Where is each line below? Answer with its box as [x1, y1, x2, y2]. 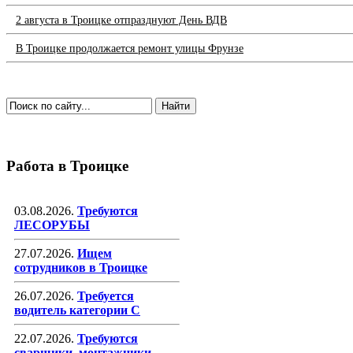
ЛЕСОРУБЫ [14, 217, 90, 232]
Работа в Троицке [6, 157, 128, 174]
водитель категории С [14, 303, 140, 317]
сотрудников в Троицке [14, 260, 147, 274]
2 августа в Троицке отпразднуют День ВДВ [16, 14, 227, 27]
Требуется [77, 288, 134, 303]
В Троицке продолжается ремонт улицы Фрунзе [16, 43, 243, 55]
